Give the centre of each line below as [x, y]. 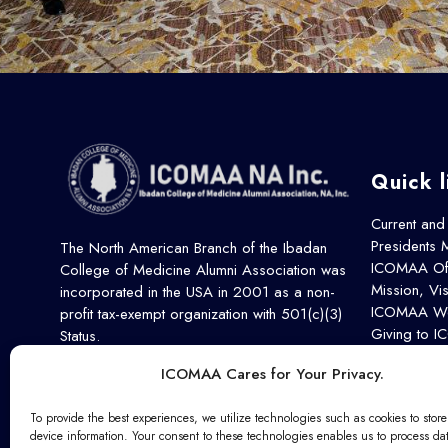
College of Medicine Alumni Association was [203, 269]
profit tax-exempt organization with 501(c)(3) [201, 313]
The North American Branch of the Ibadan [193, 247]
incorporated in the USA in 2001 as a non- [197, 291]
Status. [80, 335]
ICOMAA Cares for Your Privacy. [273, 374]
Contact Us [405, 377]
